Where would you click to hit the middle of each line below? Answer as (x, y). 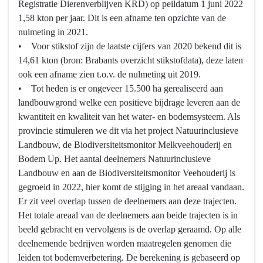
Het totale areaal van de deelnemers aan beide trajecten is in (128, 215)
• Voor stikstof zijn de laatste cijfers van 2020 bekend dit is (130, 46)
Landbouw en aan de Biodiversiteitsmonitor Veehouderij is (127, 173)
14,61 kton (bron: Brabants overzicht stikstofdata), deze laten (131, 60)
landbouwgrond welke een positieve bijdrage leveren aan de (129, 103)
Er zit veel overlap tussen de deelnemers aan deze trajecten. (127, 201)
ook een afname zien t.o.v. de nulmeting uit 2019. (109, 75)
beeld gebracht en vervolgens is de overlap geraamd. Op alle (130, 230)
